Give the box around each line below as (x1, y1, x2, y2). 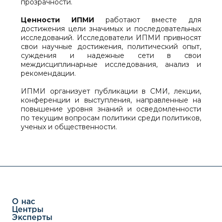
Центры (12, 206, 44, 214)
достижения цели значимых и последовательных (21, 24, 201, 33)
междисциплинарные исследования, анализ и (21, 59, 201, 69)
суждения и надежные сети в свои (21, 51, 201, 60)
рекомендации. (21, 68, 76, 78)
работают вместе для (94, 15, 201, 24)
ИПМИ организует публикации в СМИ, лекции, (21, 86, 201, 96)
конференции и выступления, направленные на (21, 95, 201, 105)
